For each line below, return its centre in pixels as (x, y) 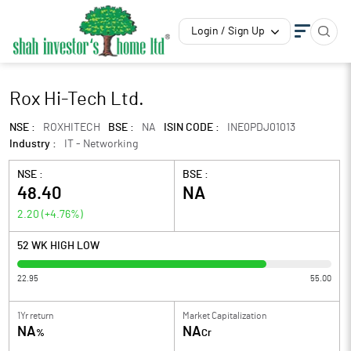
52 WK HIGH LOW (58, 246)
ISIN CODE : (192, 128)
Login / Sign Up (228, 31)
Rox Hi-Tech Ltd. (77, 100)
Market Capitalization (224, 316)
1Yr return (35, 316)
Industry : (33, 144)
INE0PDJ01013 (261, 128)
